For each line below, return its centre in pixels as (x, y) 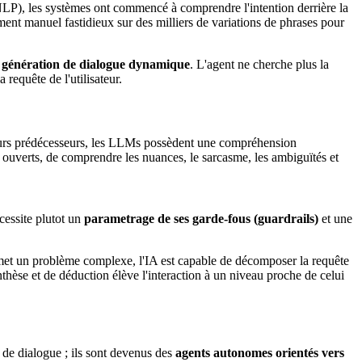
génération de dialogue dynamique (96, 65)
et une (335, 218)
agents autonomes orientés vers (260, 353)
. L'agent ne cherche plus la (259, 65)
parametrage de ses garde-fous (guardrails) (201, 218)
